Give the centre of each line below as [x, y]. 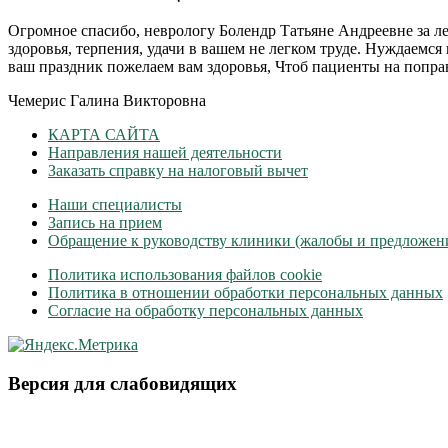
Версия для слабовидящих [122, 384]
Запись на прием [105, 223]
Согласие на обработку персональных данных [205, 311]
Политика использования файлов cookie [185, 275]
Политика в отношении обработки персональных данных [245, 293]
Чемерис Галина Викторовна [107, 101]
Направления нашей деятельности [165, 153]
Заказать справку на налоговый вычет [178, 171]
